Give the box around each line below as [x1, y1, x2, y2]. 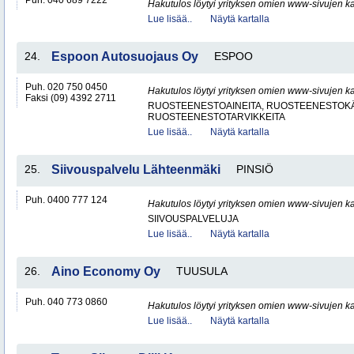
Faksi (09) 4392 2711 [25, 92, 116, 104]
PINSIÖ [236, 163, 273, 175]
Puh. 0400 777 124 [25, 194, 107, 205]
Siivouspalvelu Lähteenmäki [51, 163, 220, 176]
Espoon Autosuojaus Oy [51, 50, 198, 63]
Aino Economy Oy [51, 265, 160, 278]
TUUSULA [176, 265, 228, 277]
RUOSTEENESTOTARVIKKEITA [148, 111, 285, 122]
